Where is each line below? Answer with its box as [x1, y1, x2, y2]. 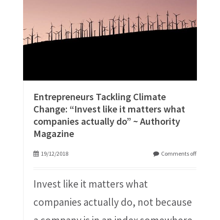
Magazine [33, 127, 74, 140]
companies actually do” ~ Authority [33, 115, 180, 128]
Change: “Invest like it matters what [33, 103, 185, 115]
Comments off [161, 150, 197, 158]
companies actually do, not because [33, 195, 192, 209]
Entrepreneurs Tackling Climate [33, 90, 166, 103]
